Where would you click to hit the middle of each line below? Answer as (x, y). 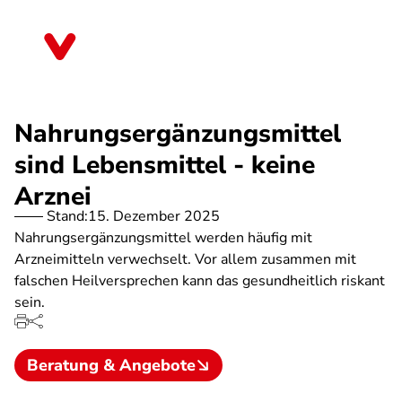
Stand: (67, 216)
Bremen (118, 53)
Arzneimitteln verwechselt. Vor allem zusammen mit (185, 259)
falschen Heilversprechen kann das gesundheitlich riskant (200, 281)
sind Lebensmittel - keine (165, 165)
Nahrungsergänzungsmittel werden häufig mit (163, 238)
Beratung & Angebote (111, 365)
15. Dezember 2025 (154, 216)
